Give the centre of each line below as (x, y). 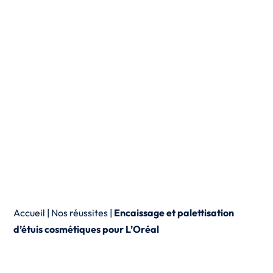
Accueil (30, 212)
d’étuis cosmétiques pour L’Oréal (87, 229)
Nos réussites (80, 212)
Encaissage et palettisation (174, 212)
